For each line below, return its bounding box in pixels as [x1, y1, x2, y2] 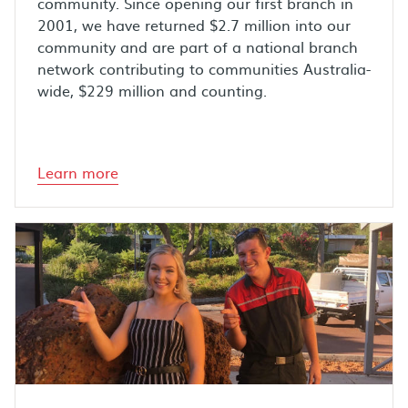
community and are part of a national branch [37, 36, 358, 58]
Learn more [37, 161, 118, 184]
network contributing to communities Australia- [37, 57, 371, 80]
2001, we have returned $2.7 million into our [37, 14, 351, 36]
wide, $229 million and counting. [37, 79, 267, 102]
